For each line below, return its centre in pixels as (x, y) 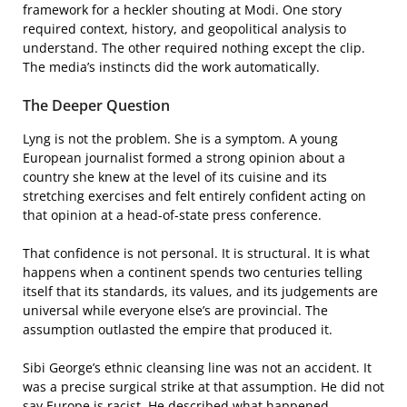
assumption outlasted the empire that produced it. (178, 329)
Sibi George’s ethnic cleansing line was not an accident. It (197, 367)
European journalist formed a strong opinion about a (184, 157)
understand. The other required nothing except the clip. (194, 47)
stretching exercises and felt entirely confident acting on (194, 195)
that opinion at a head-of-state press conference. (172, 214)
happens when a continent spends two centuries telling (193, 272)
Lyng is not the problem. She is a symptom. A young (180, 138)
